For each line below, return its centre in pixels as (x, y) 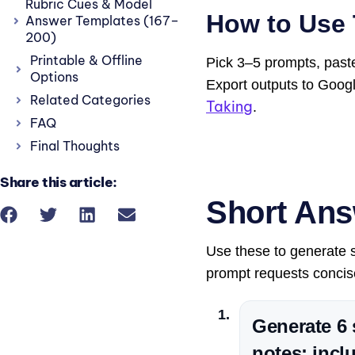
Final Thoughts (75, 146)
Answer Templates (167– (102, 21)
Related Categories (90, 100)
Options (54, 77)
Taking (229, 107)
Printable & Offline (86, 60)
